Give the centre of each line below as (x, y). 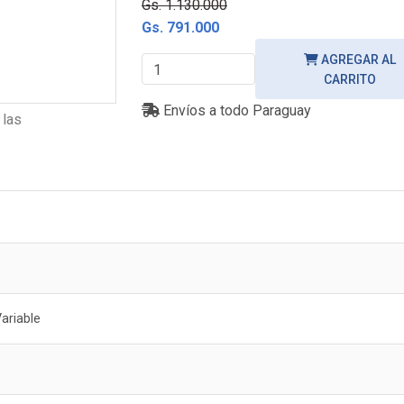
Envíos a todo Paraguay (235, 111)
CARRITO (349, 80)
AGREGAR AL (357, 60)
